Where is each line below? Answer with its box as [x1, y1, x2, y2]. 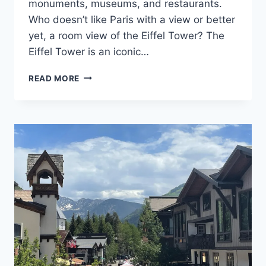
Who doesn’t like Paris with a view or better [28, 13, 235, 26]
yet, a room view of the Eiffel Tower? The [28, 29, 224, 42]
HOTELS [79, 95, 115, 105]
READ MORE [28, 73, 80, 83]
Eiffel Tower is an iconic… [28, 45, 149, 58]
